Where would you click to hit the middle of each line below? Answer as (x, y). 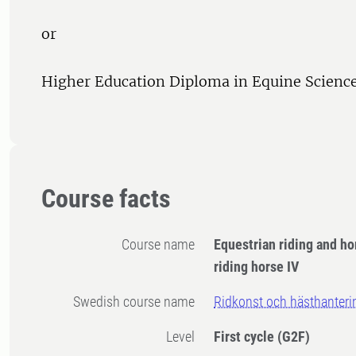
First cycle (246, 337)
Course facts (106, 199)
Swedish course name (138, 302)
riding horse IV (257, 267)
